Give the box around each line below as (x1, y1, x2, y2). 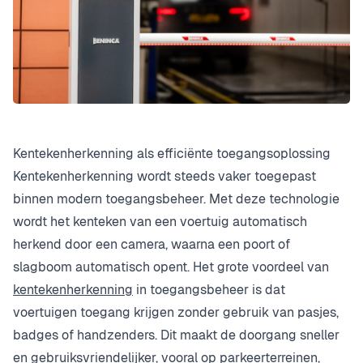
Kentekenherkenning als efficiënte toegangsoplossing (13, 144, 331, 162)
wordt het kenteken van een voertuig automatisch (13, 212, 307, 230)
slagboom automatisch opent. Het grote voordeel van (13, 258, 332, 275)
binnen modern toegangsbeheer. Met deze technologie (13, 190, 340, 207)
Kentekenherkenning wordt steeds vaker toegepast (13, 167, 316, 185)
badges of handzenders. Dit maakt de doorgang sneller (13, 326, 340, 344)
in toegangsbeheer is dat (133, 280, 285, 298)
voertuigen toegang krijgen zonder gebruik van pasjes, (13, 303, 339, 321)
